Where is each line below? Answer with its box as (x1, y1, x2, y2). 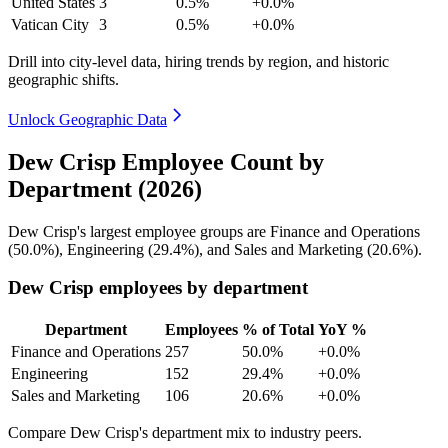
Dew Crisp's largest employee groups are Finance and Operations (8, 222, 420, 240)
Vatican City (11, 15, 89, 33)
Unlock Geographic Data (8, 110, 167, 128)
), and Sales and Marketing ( (194, 240, 372, 258)
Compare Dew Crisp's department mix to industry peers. (8, 424, 362, 442)
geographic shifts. (8, 70, 119, 88)
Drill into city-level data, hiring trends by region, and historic (8, 52, 389, 70)
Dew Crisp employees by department (8, 277, 308, 299)
